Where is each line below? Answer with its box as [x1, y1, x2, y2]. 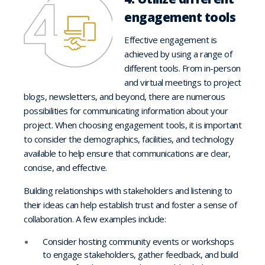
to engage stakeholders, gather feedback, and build [43, 248, 238, 260]
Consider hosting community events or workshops [43, 235, 234, 247]
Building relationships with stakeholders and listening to [24, 184, 232, 196]
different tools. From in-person [124, 62, 241, 74]
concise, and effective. [24, 161, 107, 173]
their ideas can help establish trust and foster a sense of [24, 198, 237, 211]
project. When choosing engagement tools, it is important [24, 118, 241, 131]
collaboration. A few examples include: [24, 212, 170, 225]
